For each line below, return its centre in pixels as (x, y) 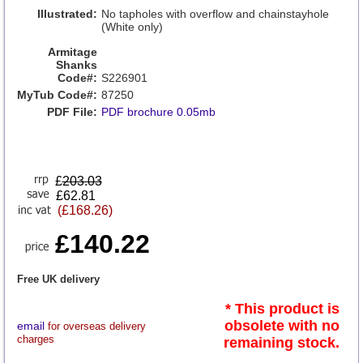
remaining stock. (281, 343)
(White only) (132, 27)
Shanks (76, 65)
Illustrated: (67, 14)
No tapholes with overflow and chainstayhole (215, 14)
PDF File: (72, 112)
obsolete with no (282, 326)
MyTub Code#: (57, 95)
